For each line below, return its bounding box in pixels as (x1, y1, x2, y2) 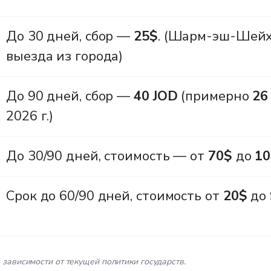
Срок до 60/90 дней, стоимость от (6, 186, 223, 205)
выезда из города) (6, 47, 123, 65)
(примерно (177, 87, 253, 105)
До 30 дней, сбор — (6, 27, 134, 45)
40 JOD (134, 87, 178, 105)
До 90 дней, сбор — (6, 87, 134, 105)
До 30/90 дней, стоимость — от (6, 146, 208, 165)
